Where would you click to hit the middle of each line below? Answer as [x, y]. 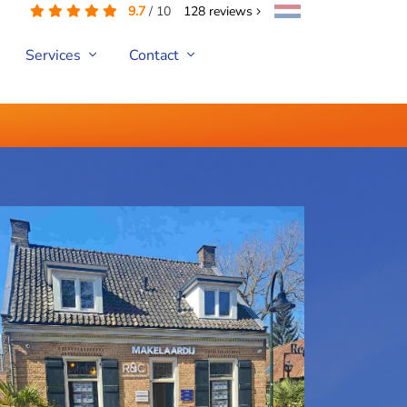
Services [55, 56]
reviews [231, 11]
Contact [155, 56]
